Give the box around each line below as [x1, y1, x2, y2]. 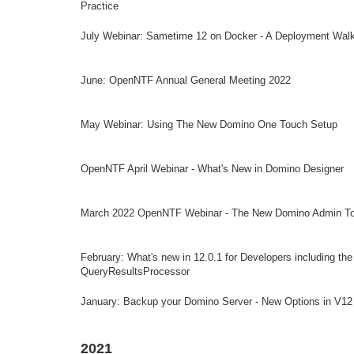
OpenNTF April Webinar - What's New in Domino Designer [81, 163, 344, 175]
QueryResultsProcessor [81, 265, 190, 277]
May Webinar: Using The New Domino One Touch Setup [81, 119, 337, 130]
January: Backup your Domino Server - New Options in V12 [81, 296, 352, 307]
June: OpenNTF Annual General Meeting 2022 [81, 74, 291, 86]
